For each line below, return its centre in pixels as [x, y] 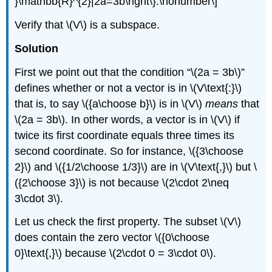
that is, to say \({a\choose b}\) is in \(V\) [110, 104]
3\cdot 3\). [39, 198]
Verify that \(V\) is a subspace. [87, 25]
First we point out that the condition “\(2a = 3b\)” [130, 72]
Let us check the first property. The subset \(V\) [128, 222]
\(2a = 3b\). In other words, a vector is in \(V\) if [127, 119]
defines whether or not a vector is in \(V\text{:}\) [128, 88]
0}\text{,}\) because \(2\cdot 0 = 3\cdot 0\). [116, 253]
